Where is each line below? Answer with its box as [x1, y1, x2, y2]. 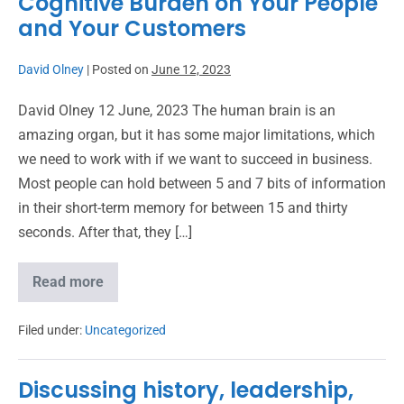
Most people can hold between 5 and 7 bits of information [18, 175, 386, 192]
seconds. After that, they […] [18, 224, 192, 241]
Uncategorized [85, 323, 166, 337]
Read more [32, 273, 104, 290]
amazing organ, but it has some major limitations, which [18, 126, 375, 143]
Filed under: [18, 323, 82, 337]
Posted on [92, 62, 149, 77]
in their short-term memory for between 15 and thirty [18, 199, 348, 216]
